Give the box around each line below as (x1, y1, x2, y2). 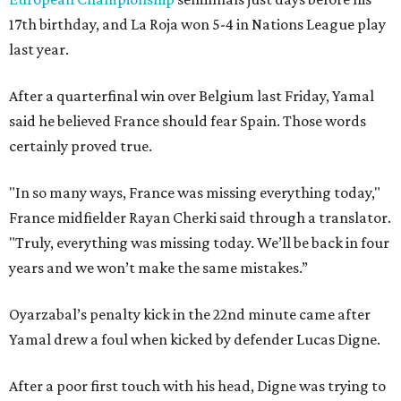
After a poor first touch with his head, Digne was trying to (9, 377, 386, 396)
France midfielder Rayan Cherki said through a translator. (9, 209, 391, 227)
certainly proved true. (9, 137, 152, 156)
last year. (9, 40, 69, 59)
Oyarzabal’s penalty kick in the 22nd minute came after (9, 305, 371, 324)
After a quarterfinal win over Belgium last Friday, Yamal (9, 87, 374, 106)
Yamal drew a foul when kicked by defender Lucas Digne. (9, 330, 380, 349)
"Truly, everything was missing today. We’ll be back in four (9, 234, 389, 252)
